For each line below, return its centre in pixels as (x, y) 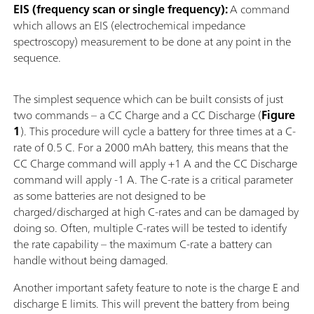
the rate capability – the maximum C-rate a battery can (143, 244)
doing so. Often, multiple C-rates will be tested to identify (150, 228)
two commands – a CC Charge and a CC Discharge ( (137, 115)
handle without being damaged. (91, 260)
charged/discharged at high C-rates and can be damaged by (156, 212)
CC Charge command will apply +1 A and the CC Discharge (155, 164)
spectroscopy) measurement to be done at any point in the (152, 42)
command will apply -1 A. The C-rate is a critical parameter (153, 180)
